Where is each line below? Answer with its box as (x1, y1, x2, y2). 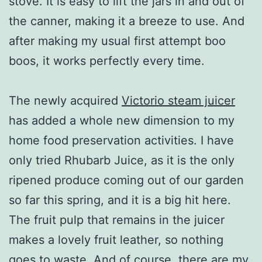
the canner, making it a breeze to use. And (9, 13, 244, 28)
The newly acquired (9, 93, 122, 108)
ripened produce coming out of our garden (9, 173, 244, 187)
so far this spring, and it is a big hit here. (9, 192, 231, 207)
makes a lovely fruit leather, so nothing (9, 232, 223, 247)
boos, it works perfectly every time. (9, 53, 205, 68)
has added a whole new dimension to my (9, 113, 235, 127)
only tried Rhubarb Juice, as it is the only (9, 153, 235, 167)
